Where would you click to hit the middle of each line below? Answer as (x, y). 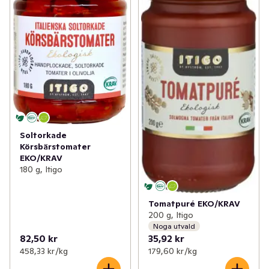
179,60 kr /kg (172, 251)
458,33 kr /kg (44, 251)
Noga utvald (174, 226)
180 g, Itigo (41, 169)
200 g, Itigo (171, 215)
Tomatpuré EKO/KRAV (194, 204)
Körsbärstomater (55, 146)
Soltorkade (43, 135)
